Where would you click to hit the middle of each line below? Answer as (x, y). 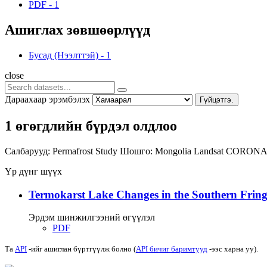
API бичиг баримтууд (172, 249)
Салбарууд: (27, 151)
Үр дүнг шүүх (33, 171)
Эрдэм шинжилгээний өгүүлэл (92, 218)
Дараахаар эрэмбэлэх (47, 99)
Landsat (210, 151)
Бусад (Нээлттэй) (63, 55)
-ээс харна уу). (233, 249)
